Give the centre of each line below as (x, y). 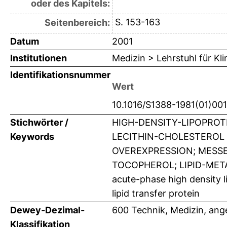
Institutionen (39, 58)
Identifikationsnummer (60, 75)
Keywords (32, 137)
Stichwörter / (39, 123)
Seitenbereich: (77, 23)
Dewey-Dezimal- (47, 210)
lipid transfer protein (156, 194)
